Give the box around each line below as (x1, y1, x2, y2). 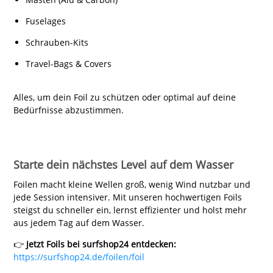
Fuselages (25, 15, 66, 27)
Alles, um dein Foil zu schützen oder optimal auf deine (13, 91, 236, 103)
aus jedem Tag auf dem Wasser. (13, 216, 144, 229)
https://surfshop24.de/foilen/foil (13, 250, 144, 263)
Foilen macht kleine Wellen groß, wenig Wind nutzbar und (13, 178, 250, 190)
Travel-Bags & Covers (25, 57, 112, 69)
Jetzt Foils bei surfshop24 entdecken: (26, 238, 176, 250)
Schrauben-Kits (25, 36, 88, 48)
